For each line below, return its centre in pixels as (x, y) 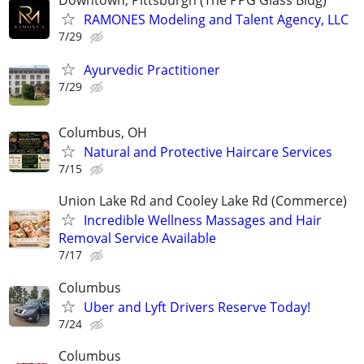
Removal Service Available (137, 238)
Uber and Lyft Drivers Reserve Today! (197, 307)
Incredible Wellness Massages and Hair (203, 221)
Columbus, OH (103, 133)
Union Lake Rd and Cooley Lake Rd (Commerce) (203, 201)
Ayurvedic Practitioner (152, 70)
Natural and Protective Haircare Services (208, 152)
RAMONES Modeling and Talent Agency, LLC (216, 19)
